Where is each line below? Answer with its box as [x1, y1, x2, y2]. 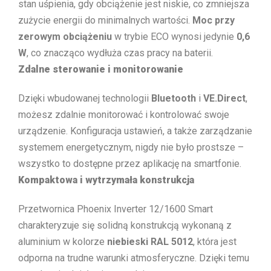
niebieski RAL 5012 [107, 236, 193, 248]
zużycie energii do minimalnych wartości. [18, 14, 192, 26]
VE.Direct [203, 93, 246, 105]
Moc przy [192, 14, 235, 26]
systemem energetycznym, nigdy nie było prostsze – [18, 142, 244, 154]
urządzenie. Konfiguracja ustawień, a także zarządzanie [18, 125, 252, 137]
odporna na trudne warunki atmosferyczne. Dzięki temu [18, 252, 249, 264]
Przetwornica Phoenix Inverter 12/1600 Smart [18, 203, 213, 215]
